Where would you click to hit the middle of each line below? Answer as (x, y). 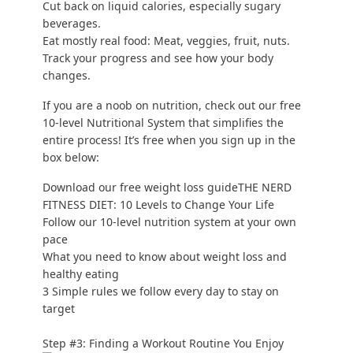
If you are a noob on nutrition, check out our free (171, 106)
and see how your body (210, 58)
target (58, 309)
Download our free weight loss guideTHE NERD (167, 188)
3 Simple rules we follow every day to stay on (160, 292)
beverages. (71, 24)
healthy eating (80, 274)
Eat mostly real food (95, 41)
